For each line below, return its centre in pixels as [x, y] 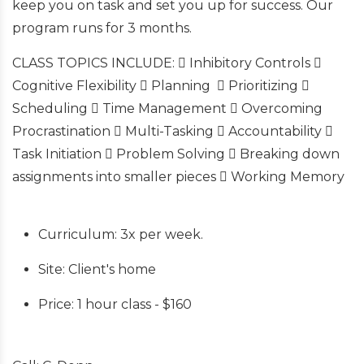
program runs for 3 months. [102, 28]
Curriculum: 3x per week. [121, 234]
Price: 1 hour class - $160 [115, 304]
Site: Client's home [97, 269]
